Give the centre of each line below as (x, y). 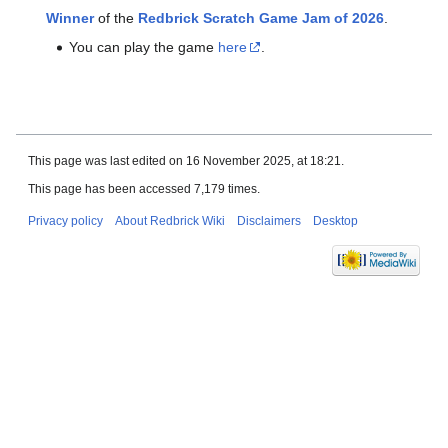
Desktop (335, 220)
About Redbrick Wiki (170, 220)
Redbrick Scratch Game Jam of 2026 (261, 18)
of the (116, 18)
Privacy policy (65, 220)
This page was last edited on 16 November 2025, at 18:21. (186, 160)
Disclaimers (269, 220)
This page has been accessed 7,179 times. (144, 188)
